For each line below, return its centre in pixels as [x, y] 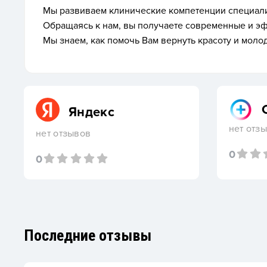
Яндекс [91, 112]
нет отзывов [63, 133]
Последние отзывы [88, 235]
